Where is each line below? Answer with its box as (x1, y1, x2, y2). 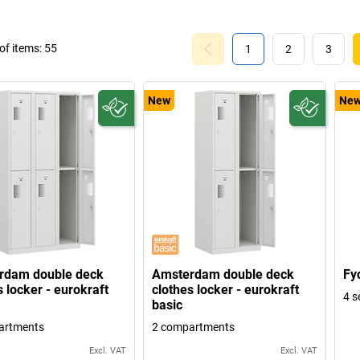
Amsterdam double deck (152, 267, 295, 283)
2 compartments (152, 321, 235, 334)
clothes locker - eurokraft (152, 282, 300, 298)
